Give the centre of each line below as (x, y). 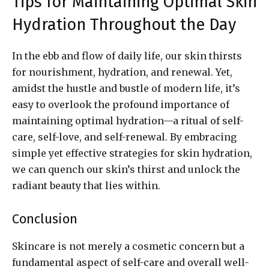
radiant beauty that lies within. (86, 186)
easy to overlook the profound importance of (121, 105)
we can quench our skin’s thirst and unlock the (126, 170)
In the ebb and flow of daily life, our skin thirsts (127, 56)
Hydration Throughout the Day (124, 25)
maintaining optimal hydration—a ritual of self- (128, 121)
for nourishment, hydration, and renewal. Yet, (122, 72)
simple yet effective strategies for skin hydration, (132, 153)
